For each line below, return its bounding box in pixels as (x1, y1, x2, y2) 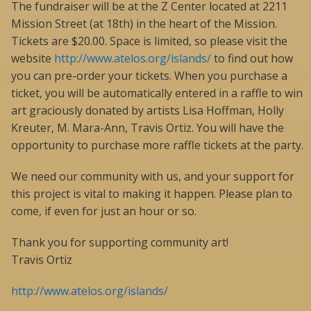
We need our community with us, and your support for (11, 169, 294, 185)
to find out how (211, 51, 293, 67)
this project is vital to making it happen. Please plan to (11, 186, 292, 202)
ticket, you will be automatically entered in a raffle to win (11, 85, 303, 101)
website (11, 51, 54, 67)
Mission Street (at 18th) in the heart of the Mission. (11, 16, 277, 32)
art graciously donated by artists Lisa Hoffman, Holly (11, 103, 284, 119)
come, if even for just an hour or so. (11, 203, 196, 219)
